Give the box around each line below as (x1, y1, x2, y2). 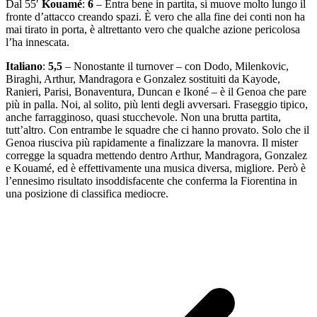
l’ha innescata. (6, 36, 69, 49)
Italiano (6, 60, 42, 73)
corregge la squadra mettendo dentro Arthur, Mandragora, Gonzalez (6, 149, 307, 162)
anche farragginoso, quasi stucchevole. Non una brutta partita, (6, 111, 281, 124)
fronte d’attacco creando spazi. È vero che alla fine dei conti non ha (6, 11, 305, 23)
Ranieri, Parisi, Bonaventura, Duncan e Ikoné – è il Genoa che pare (6, 86, 306, 98)
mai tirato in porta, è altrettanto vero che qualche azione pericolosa (6, 23, 300, 36)
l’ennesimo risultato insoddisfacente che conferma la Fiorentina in (6, 175, 297, 188)
